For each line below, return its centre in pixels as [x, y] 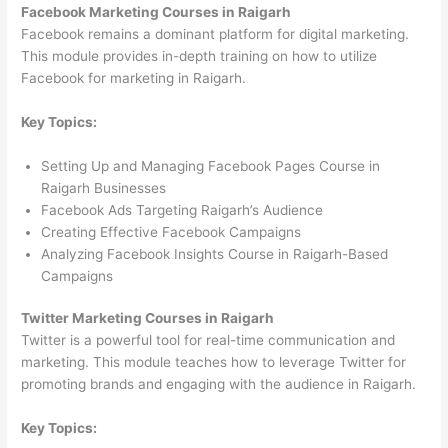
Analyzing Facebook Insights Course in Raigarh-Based [215, 253]
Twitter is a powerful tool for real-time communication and [208, 340]
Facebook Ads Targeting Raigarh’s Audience [182, 209]
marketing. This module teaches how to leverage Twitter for [214, 362]
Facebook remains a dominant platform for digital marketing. [215, 33]
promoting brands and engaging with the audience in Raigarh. [219, 384]
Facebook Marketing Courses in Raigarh [156, 11]
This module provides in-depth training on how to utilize [199, 55]
